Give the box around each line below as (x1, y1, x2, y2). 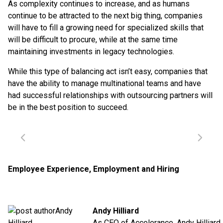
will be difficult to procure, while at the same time (8, 35, 178, 44)
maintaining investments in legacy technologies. (8, 47, 174, 56)
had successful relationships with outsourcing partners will (8, 91, 213, 100)
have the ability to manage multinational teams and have (8, 79, 201, 88)
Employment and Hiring (93, 164, 179, 174)
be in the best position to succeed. (8, 103, 128, 112)
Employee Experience (8, 164, 89, 174)
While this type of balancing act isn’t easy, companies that (8, 67, 208, 76)
